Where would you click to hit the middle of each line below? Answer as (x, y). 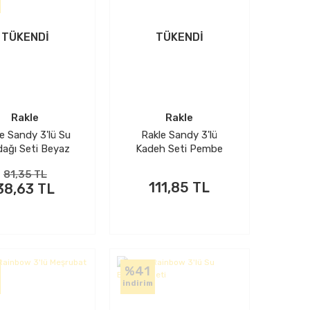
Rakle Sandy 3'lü (180, 135)
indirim (137, 283)
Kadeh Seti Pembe (180, 149)
